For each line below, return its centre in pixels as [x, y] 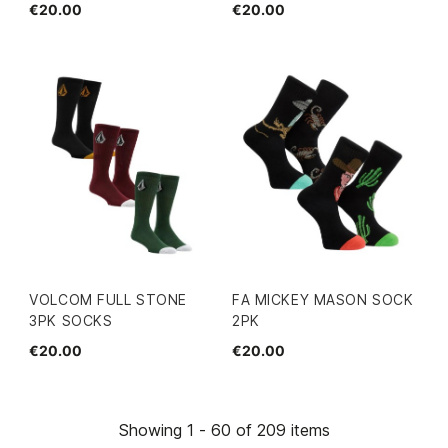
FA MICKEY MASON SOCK [323, 300]
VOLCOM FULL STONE [108, 300]
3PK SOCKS [71, 321]
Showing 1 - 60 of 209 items [224, 430]
